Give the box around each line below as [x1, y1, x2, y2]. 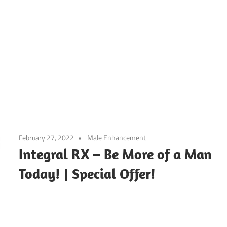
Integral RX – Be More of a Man [19, 144, 212, 163]
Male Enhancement [87, 132, 146, 143]
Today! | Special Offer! [19, 164, 156, 182]
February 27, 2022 [19, 132, 74, 143]
